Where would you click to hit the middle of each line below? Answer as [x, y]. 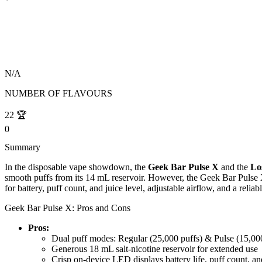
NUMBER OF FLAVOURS [58, 94]
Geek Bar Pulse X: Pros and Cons [68, 208]
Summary [23, 147]
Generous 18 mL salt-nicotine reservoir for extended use [155, 249]
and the [235, 167]
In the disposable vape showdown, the [76, 167]
